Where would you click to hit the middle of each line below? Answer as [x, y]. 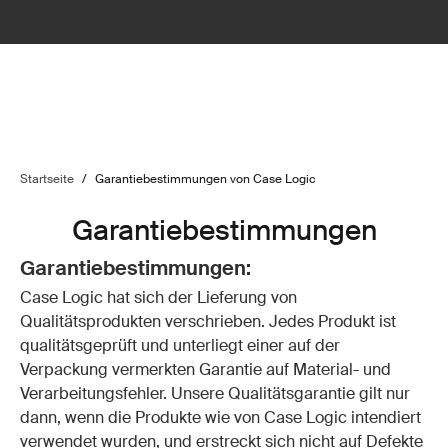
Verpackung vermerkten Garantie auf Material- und [205, 369]
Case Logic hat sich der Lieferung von [158, 297]
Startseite [47, 179]
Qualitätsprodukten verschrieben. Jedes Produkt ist [208, 321]
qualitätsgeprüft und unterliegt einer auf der [180, 345]
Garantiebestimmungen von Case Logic [205, 179]
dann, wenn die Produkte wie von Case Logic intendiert [220, 417]
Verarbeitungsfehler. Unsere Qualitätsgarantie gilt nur [215, 393]
